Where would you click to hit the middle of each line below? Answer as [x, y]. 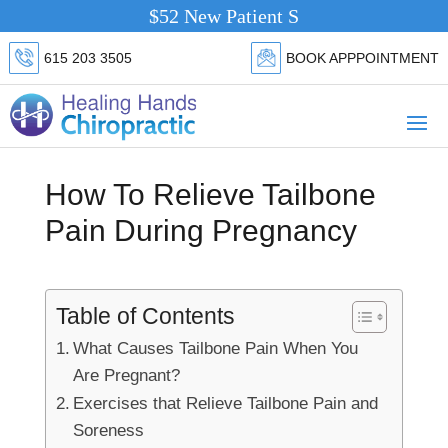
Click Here [358, 16]
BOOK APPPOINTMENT [363, 58]
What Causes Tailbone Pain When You [216, 348]
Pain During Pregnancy [200, 230]
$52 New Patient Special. [210, 16]
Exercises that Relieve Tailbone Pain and [226, 403]
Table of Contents [145, 316]
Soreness [109, 430]
